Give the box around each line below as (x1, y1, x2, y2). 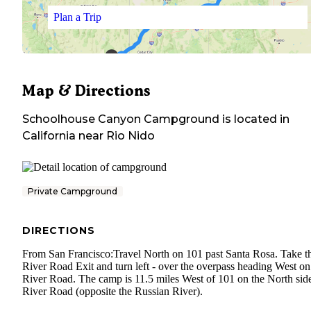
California (22, 129, 76, 143)
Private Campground (28, 186, 117, 197)
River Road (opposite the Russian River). (22, 285, 203, 298)
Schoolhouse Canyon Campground (22, 112, 219, 126)
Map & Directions (22, 82, 150, 100)
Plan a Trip (53, 10, 101, 23)
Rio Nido (106, 129, 155, 143)
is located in (219, 112, 289, 126)
